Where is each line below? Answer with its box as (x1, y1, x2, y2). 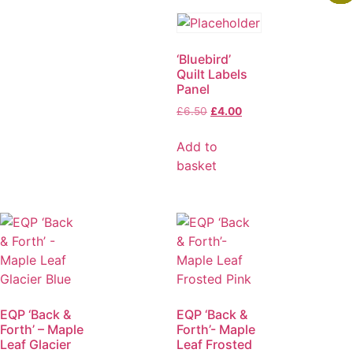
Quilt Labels (176, 65, 247, 82)
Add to (176, 138, 217, 154)
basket (176, 157, 217, 173)
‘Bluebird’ (176, 50, 231, 67)
